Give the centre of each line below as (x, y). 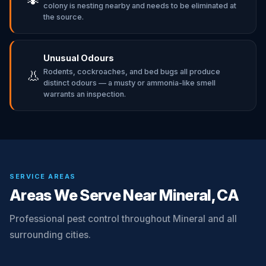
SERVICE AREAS (43, 176)
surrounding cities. (50, 235)
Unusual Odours (79, 58)
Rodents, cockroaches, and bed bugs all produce (132, 72)
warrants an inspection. (85, 94)
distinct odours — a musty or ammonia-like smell (129, 83)
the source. (64, 17)
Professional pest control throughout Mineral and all (123, 219)
